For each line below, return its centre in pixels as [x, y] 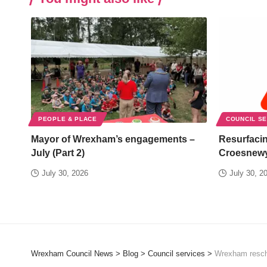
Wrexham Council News [72, 253]
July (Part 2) [58, 153]
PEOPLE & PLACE [68, 119]
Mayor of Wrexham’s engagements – [113, 139]
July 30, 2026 [65, 173]
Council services [176, 253]
